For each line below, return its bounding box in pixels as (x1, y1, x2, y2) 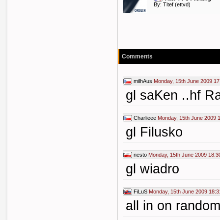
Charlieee (134, 115, 156, 121)
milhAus (134, 78, 152, 84)
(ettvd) (173, 1, 191, 7)
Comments (122, 53, 153, 60)
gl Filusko (126, 125, 183, 139)
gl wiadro (126, 162, 179, 176)
